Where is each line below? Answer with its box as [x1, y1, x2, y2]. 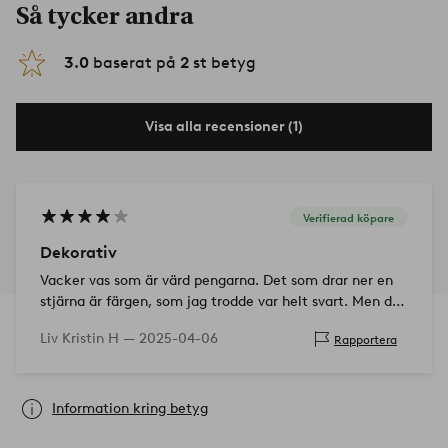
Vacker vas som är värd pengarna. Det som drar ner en [40, 272, 393, 290]
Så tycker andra [16, 2, 193, 31]
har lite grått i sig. [40, 314, 158, 332]
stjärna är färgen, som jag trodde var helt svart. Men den [40, 293, 408, 311]
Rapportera [334, 331, 397, 347]
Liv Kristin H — [40, 330, 139, 348]
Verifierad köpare [303, 210, 394, 225]
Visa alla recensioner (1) [145, 118, 303, 136]
